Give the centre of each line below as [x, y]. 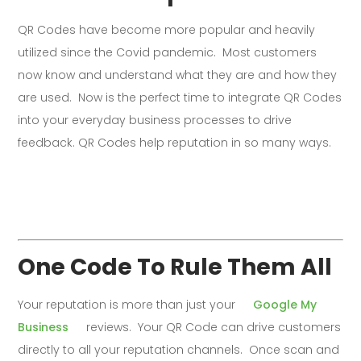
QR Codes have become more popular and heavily [167, 29]
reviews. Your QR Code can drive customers [212, 328]
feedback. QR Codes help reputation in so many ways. [175, 142]
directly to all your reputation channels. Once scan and [179, 350]
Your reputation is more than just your [129, 305]
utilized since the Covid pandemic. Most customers [168, 52]
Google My [285, 305]
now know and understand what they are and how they [178, 75]
